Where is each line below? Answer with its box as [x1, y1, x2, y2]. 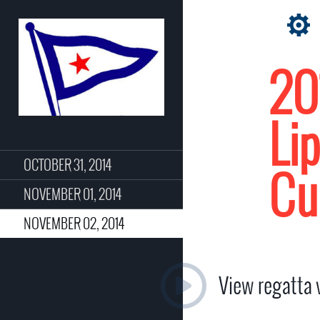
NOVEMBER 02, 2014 [24, 213, 124, 233]
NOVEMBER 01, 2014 [24, 184, 121, 204]
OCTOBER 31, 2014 [24, 154, 111, 174]
